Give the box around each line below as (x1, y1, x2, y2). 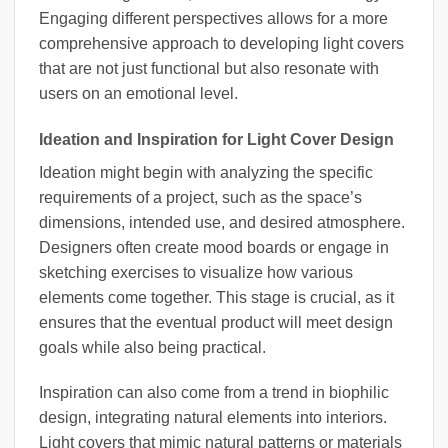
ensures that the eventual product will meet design (39, 313, 393, 331)
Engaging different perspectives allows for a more (39, 9, 388, 27)
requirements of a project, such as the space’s (39, 188, 362, 206)
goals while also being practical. (39, 338, 266, 356)
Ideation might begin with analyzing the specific (39, 163, 373, 181)
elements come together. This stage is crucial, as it (39, 288, 394, 306)
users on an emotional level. (39, 84, 238, 102)
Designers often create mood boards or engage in (39, 238, 389, 256)
